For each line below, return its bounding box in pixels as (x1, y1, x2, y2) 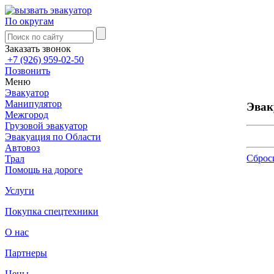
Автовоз (5, 143, 40, 153)
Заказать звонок (5, 43, 71, 54)
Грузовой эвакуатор (5, 120, 87, 131)
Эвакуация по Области (5, 131, 101, 142)
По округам (5, 16, 54, 26)
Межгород (5, 109, 48, 120)
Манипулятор (5, 98, 62, 109)
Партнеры (5, 248, 47, 258)
